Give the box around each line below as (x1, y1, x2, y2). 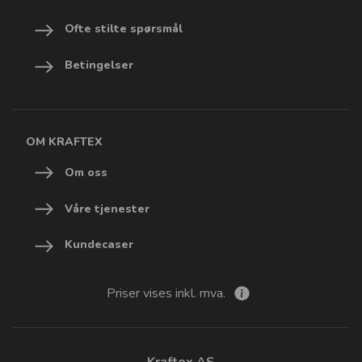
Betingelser (64, 57, 133, 73)
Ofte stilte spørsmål (64, 21, 183, 37)
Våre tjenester (64, 200, 149, 217)
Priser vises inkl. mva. (107, 284, 229, 302)
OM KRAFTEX (26, 133, 103, 149)
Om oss (64, 164, 107, 180)
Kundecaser (64, 237, 133, 253)
